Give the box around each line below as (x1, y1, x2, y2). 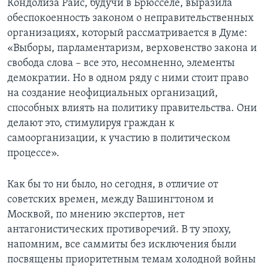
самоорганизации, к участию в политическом (7, 132, 231, 144)
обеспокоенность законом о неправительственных (7, 12, 254, 24)
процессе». (7, 147, 59, 159)
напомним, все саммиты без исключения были (7, 238, 237, 250)
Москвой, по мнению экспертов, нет (7, 208, 184, 220)
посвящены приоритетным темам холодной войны (7, 253, 256, 265)
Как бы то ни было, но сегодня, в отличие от (7, 178, 218, 190)
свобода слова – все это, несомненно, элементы (7, 57, 235, 69)
